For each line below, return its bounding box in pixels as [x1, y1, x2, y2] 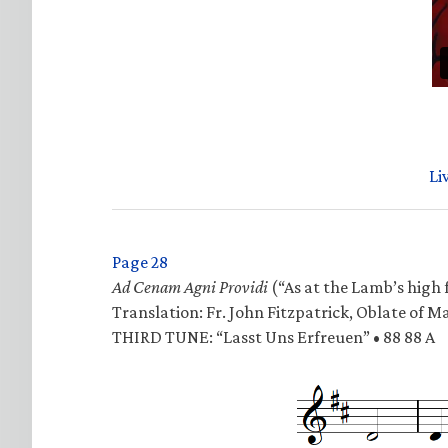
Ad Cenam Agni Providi [112, 277, 268, 298]
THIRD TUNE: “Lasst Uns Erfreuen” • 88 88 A [112, 327, 435, 348]
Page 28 [112, 252, 168, 273]
